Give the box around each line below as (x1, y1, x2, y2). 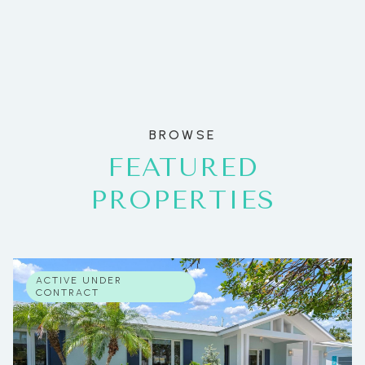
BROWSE (148, 127, 217, 143)
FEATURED (107, 152, 258, 182)
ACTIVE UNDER (36, 274, 122, 286)
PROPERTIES (90, 185, 275, 215)
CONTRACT (36, 286, 99, 298)
